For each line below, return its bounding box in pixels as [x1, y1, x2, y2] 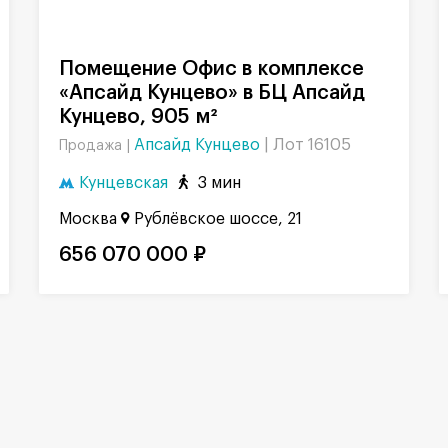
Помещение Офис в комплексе [59, 59, 74, 80]
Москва [59, 210, 117, 227]
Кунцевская [79, 175, 168, 192]
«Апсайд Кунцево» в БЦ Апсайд [59, 83, 365, 104]
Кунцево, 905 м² [59, 107, 217, 128]
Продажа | [59, 139, 134, 154]
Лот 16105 [273, 137, 351, 154]
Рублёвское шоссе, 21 [134, 210, 302, 227]
